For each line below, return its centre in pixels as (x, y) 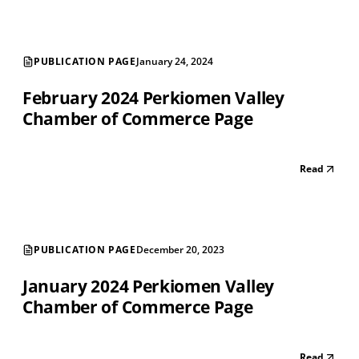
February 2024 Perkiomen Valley (153, 98)
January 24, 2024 (174, 62)
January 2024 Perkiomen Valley (148, 286)
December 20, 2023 (180, 250)
